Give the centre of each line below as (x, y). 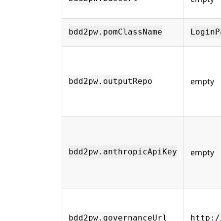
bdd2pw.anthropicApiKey (123, 152)
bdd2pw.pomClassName (115, 32)
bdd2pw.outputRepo (110, 81)
